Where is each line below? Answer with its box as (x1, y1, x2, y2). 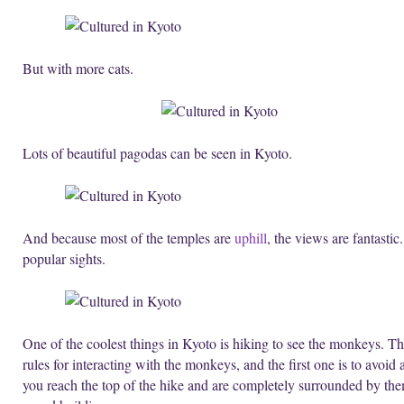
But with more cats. (23, 59, 133, 78)
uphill (234, 228, 267, 248)
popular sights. (23, 249, 106, 269)
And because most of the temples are (23, 228, 234, 248)
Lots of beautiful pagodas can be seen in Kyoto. (23, 143, 292, 163)
